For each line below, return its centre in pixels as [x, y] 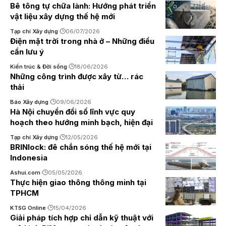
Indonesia [29, 158]
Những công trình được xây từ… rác [77, 76]
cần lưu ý [27, 52]
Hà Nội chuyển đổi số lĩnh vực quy [73, 112]
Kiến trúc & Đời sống [39, 67]
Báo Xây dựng [29, 102]
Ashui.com [25, 173]
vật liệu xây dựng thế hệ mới [63, 16]
